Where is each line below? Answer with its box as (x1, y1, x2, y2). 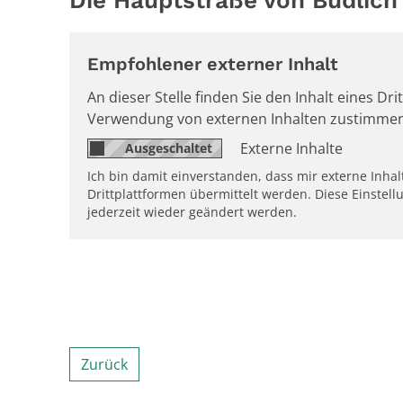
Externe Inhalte (240, 138, 343, 158)
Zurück (81, 354, 128, 374)
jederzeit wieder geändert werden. (87, 202, 297, 220)
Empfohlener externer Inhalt (87, 52, 338, 75)
